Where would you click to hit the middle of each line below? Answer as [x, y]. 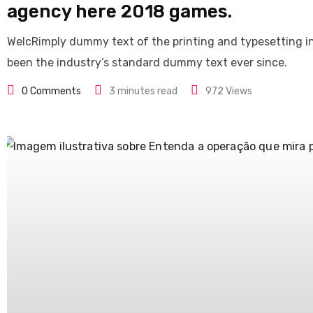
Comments [54, 91]
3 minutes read [143, 91]
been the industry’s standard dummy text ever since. [147, 63]
